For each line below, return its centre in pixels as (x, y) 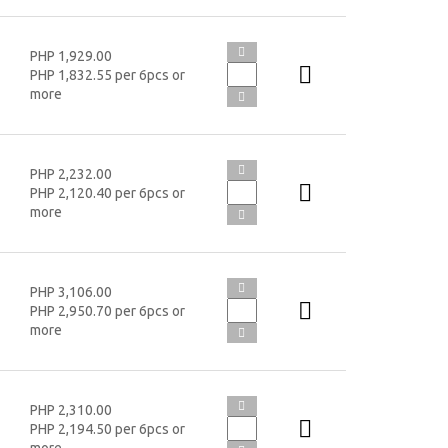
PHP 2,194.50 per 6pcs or (107, 428)
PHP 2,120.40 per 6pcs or (107, 192)
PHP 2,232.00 (70, 173)
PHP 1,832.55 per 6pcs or (107, 74)
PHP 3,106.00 (70, 291)
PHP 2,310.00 (70, 409)
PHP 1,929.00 (70, 55)
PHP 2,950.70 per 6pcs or (107, 310)
